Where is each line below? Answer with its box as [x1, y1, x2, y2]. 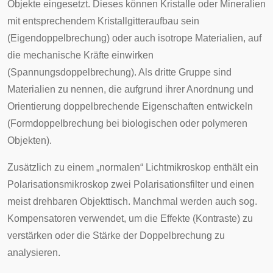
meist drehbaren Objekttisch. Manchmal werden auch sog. [7, 196, 257, 207]
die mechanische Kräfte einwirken [7, 50, 154, 60]
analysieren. [7, 247, 60, 258]
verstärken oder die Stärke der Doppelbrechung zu [7, 230, 225, 241]
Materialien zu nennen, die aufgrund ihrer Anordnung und [7, 84, 253, 94]
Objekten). [7, 135, 52, 146]
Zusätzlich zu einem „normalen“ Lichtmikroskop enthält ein [7, 162, 258, 172]
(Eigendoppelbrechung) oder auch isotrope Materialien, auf [7, 33, 261, 43]
